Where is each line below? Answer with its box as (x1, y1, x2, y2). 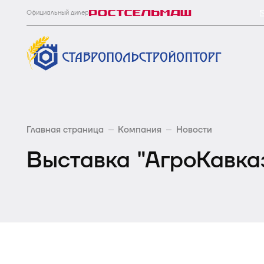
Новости (176, 124, 212, 136)
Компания (118, 124, 162, 136)
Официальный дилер (27, 8, 89, 18)
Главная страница (27, 124, 104, 136)
